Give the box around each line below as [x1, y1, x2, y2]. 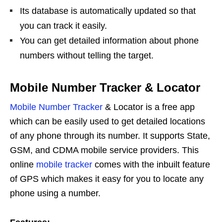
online [10, 159, 36, 169]
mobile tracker [36, 159, 92, 169]
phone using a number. [10, 188, 101, 198]
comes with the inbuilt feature [92, 159, 210, 169]
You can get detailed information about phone [20, 35, 199, 46]
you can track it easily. [20, 20, 107, 31]
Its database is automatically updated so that [20, 5, 196, 16]
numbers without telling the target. [20, 50, 154, 60]
